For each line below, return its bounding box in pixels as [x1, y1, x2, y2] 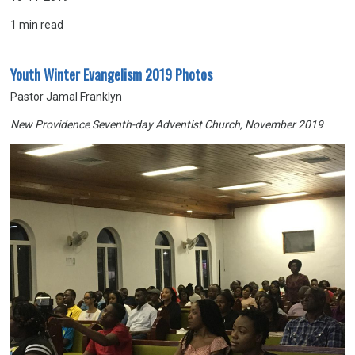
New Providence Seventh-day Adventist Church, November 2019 [10, 118, 324, 131]
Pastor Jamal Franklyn [10, 90, 123, 103]
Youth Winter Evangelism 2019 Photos [10, 64, 213, 85]
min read [17, 18, 64, 31]
